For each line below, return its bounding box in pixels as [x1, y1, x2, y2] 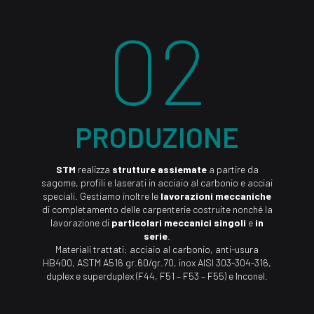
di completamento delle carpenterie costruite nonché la [41, 203, 273, 215]
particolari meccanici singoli [111, 217, 246, 228]
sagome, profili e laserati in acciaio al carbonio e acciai [41, 177, 273, 189]
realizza [75, 163, 110, 175]
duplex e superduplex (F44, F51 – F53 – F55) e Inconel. [46, 270, 268, 282]
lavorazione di [50, 217, 111, 228]
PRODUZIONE [75, 120, 239, 153]
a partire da [206, 163, 259, 175]
